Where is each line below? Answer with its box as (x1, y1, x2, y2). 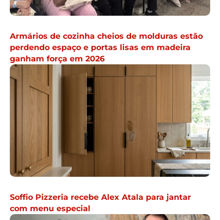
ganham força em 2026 (10, 54, 105, 63)
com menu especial (10, 204, 90, 214)
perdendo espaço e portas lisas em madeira (10, 42, 191, 52)
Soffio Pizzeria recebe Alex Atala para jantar (10, 192, 191, 202)
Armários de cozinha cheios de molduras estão (10, 31, 203, 41)
